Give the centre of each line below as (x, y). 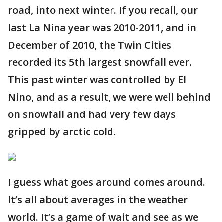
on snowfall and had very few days (92, 114)
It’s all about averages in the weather (98, 199)
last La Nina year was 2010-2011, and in (102, 28)
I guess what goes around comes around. (107, 182)
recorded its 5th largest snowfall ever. (101, 62)
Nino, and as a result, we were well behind (109, 97)
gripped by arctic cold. (62, 132)
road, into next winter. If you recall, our (103, 10)
